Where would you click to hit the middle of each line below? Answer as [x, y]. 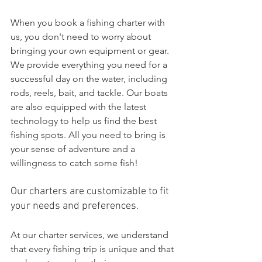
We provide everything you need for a [90, 65]
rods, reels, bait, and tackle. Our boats [90, 93]
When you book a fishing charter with [89, 23]
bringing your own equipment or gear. [91, 51]
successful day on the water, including [90, 79]
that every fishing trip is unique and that [93, 249]
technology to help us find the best [85, 121]
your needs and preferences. [75, 206]
